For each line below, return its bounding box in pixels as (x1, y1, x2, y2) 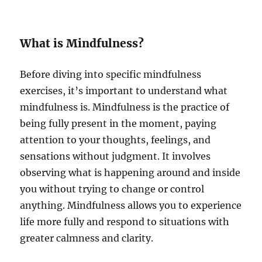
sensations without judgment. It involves (20, 150, 211, 163)
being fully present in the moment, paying (20, 118, 217, 130)
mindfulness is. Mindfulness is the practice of (20, 101, 230, 113)
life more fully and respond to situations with (20, 216, 230, 228)
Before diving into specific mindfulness (20, 68, 202, 81)
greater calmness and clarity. (20, 232, 154, 244)
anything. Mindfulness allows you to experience (20, 199, 242, 212)
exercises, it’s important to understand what (20, 85, 228, 97)
